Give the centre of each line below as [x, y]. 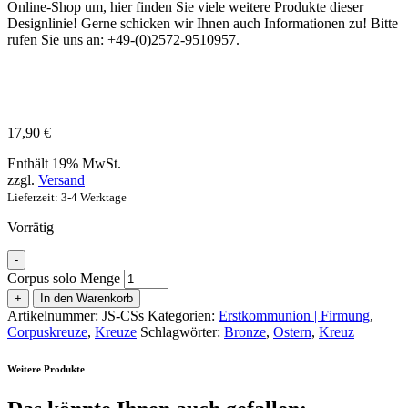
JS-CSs [123, 315]
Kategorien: [181, 315]
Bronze [245, 331]
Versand [61, 179]
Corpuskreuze [47, 331]
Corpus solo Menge [64, 278]
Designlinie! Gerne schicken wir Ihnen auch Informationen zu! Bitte [203, 23]
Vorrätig [31, 227]
